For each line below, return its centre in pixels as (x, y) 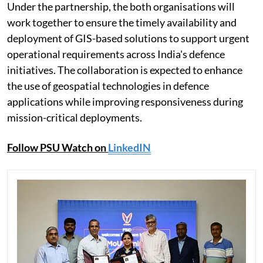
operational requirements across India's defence (116, 54)
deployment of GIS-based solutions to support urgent (128, 38)
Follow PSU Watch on (58, 148)
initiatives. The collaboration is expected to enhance (125, 70)
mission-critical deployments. (75, 118)
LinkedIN (129, 148)
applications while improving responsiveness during (125, 102)
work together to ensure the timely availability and (122, 23)
